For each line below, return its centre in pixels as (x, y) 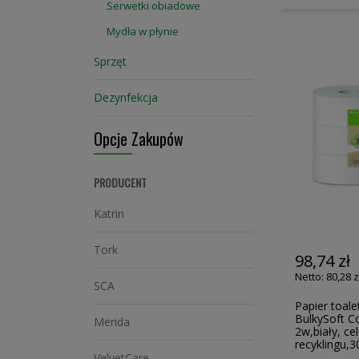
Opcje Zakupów (139, 139)
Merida (112, 322)
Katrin (109, 214)
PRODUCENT (120, 182)
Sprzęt (110, 61)
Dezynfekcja (126, 97)
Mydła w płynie (143, 31)
